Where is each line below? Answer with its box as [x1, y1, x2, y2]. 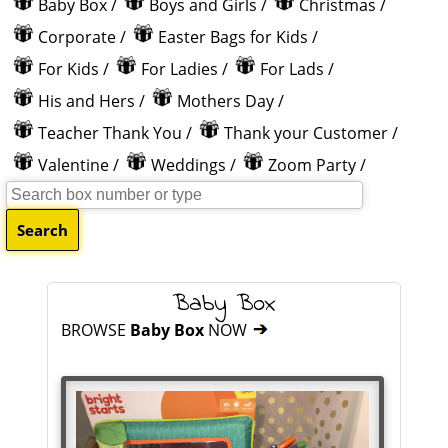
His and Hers [38, 90, 135, 112]
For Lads [260, 58, 324, 80]
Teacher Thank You [38, 122, 182, 144]
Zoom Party [268, 154, 356, 176]
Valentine [38, 154, 109, 176]
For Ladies [141, 58, 218, 80]
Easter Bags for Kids [158, 26, 308, 48]
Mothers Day [177, 90, 274, 112]
